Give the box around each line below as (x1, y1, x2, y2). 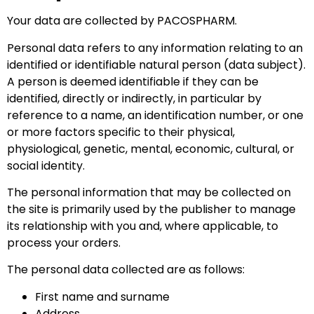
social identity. (7, 157, 85, 174)
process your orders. (7, 234, 121, 251)
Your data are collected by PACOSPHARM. (7, 13, 237, 29)
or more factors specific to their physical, (7, 123, 235, 140)
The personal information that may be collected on (7, 184, 291, 200)
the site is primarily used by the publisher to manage (7, 200, 296, 217)
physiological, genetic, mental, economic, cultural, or (7, 140, 294, 157)
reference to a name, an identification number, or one (7, 107, 303, 123)
